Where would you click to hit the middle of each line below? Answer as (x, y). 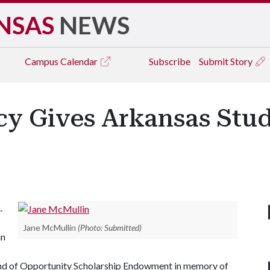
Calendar (80, 61)
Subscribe (170, 61)
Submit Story (227, 61)
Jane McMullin (49, 227)
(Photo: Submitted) (110, 227)
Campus (42, 61)
